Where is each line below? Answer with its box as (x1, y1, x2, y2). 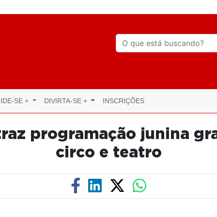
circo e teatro (55, 144, 162, 160)
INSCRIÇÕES (102, 96, 144, 105)
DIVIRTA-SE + (44, 96, 89, 105)
